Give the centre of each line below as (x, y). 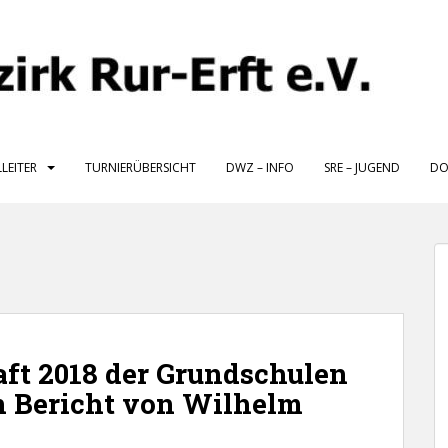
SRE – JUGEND (362, 167)
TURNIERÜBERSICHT (140, 167)
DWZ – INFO (260, 167)
